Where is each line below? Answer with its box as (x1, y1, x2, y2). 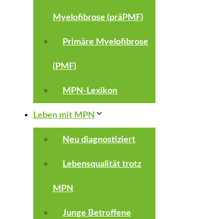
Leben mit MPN (33, 111, 95, 120)
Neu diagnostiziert (63, 135, 135, 144)
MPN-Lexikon (63, 87, 117, 95)
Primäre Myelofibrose (63, 38, 148, 46)
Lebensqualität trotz (63, 160, 141, 169)
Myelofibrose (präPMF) (53, 13, 143, 22)
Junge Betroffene (63, 209, 131, 218)
